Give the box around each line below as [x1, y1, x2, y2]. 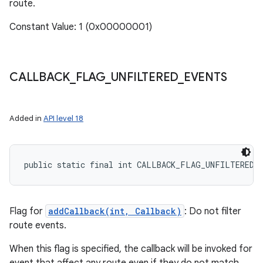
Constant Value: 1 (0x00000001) [9, 21, 152, 33]
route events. [9, 220, 66, 231]
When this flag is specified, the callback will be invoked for [9, 243, 252, 255]
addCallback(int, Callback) [48, 205, 181, 217]
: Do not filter [184, 205, 241, 217]
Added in [9, 113, 43, 123]
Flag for [9, 205, 45, 217]
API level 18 [43, 113, 83, 123]
